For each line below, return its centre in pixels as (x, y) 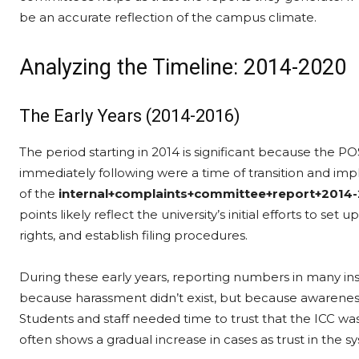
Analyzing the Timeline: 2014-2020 (183, 67)
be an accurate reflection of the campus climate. (168, 17)
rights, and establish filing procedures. (133, 235)
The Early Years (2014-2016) (130, 116)
